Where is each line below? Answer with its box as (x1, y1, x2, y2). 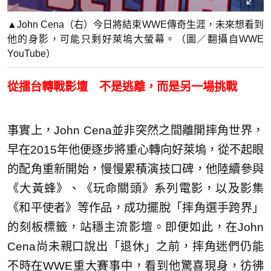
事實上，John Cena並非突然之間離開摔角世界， (7, 123, 264, 137)
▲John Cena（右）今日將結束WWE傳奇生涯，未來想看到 (7, 19, 264, 30)
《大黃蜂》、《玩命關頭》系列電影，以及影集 (7, 181, 264, 195)
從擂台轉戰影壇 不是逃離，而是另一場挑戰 (7, 80, 237, 93)
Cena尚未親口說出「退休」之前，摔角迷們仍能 (7, 240, 264, 253)
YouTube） (7, 48, 56, 59)
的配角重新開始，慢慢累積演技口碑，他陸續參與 (7, 162, 264, 175)
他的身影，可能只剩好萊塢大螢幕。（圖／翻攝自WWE (7, 33, 264, 44)
